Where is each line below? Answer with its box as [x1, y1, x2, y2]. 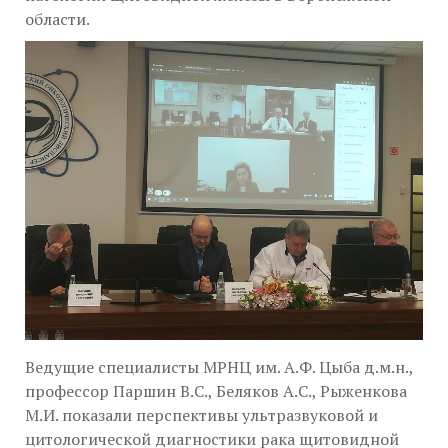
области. [25, 8, 90, 30]
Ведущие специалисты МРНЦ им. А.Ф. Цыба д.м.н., [25, 356, 413, 378]
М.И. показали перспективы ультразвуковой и [25, 404, 378, 426]
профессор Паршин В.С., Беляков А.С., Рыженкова [25, 380, 407, 402]
